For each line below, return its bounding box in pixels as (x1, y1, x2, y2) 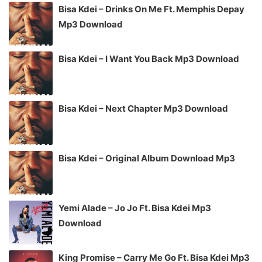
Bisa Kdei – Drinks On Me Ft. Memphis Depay (58, 3, 244, 15)
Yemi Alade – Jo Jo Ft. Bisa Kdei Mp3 (58, 202, 211, 213)
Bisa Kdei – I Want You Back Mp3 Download (58, 53, 239, 64)
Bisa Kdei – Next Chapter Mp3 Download (58, 102, 228, 114)
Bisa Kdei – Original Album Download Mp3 (58, 152, 235, 164)
